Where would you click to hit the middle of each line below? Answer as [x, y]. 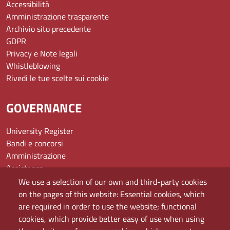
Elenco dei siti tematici [46, 192]
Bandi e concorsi [35, 143]
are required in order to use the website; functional [108, 207]
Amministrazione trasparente [57, 16]
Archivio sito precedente [49, 28]
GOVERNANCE [44, 108]
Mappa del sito [31, 205]
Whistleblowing [33, 65]
